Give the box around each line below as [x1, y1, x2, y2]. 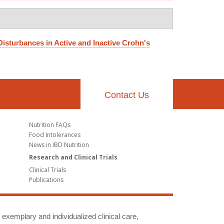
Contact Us [104, 90, 149, 100]
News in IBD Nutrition [28, 140, 89, 149]
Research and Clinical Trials [28, 152, 117, 161]
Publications [28, 175, 63, 184]
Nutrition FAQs [28, 120, 70, 129]
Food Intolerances [28, 130, 80, 139]
